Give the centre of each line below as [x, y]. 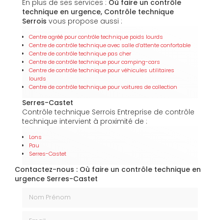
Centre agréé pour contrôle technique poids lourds [96, 37]
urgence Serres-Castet [56, 179]
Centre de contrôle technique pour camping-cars [95, 62]
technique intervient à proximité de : [85, 121]
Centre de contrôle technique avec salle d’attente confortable [110, 45]
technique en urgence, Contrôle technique [98, 12]
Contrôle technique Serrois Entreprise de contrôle [108, 112]
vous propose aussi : [84, 21]
